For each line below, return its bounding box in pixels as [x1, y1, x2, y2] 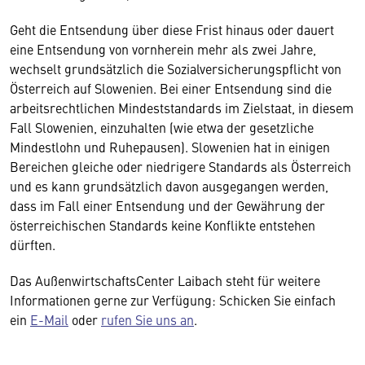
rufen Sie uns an [101, 310, 194, 328]
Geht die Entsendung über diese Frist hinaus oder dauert [10, 20, 334, 38]
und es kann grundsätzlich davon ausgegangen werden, [10, 176, 328, 195]
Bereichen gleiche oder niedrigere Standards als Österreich [10, 156, 351, 175]
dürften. [10, 235, 55, 253]
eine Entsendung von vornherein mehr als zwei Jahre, [10, 39, 316, 58]
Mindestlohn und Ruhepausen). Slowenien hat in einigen [10, 137, 330, 156]
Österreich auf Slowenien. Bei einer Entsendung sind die [10, 78, 332, 97]
